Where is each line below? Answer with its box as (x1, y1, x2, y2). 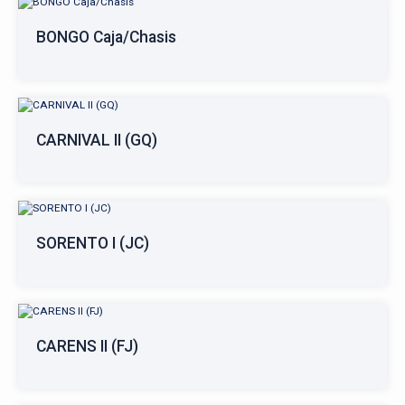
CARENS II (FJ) (36, 337, 138, 355)
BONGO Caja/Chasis (36, 28, 176, 46)
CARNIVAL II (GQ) (36, 131, 157, 149)
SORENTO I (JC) (36, 234, 149, 252)
